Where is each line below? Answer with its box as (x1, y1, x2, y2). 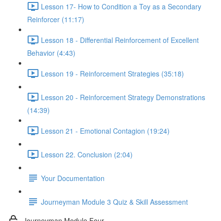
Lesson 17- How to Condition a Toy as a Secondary (41, 1, 201, 11)
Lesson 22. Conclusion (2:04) (41, 149, 133, 159)
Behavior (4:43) (27, 48, 75, 58)
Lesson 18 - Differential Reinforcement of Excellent (41, 35, 199, 45)
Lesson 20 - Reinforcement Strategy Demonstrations (41, 92, 205, 102)
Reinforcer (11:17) (27, 14, 84, 24)
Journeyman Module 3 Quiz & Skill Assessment (41, 196, 188, 207)
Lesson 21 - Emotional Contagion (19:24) (41, 125, 170, 136)
